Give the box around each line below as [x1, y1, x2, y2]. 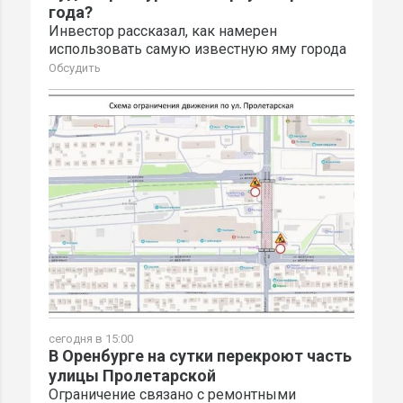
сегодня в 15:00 [49, 331, 133, 345]
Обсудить [49, 60, 101, 75]
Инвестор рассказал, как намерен [49, 22, 277, 40]
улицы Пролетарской [49, 365, 216, 385]
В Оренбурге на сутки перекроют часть [49, 345, 352, 365]
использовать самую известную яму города [49, 40, 346, 58]
